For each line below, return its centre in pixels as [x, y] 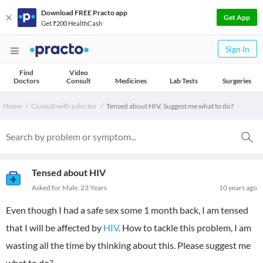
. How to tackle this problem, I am [185, 227]
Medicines [131, 81]
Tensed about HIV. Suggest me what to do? [170, 106]
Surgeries [237, 81]
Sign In [237, 49]
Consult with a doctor [64, 106]
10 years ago [238, 188]
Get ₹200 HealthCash [72, 23]
